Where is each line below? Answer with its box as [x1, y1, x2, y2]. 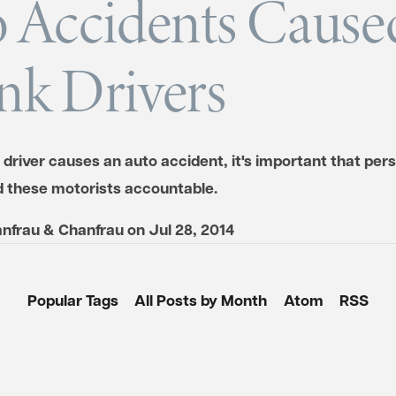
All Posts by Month [134, 289, 268, 311]
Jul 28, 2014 [148, 218, 234, 240]
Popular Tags [27, 289, 119, 311]
